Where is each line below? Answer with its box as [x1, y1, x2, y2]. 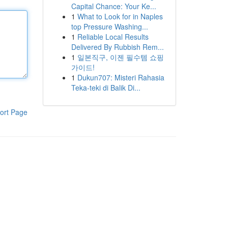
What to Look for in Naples [77, 11, 163, 21]
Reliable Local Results [77, 32, 149, 42]
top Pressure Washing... [71, 21, 148, 32]
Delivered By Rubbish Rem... [71, 42, 164, 52]
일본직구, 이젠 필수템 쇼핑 [77, 52, 164, 62]
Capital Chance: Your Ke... [71, 1, 156, 11]
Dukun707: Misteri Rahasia [77, 72, 164, 82]
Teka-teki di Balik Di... [71, 82, 140, 93]
